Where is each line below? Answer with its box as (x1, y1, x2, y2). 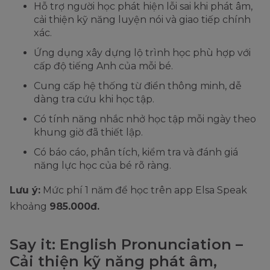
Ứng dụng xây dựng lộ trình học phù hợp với (34, 46, 251, 58)
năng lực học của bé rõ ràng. (34, 159, 171, 171)
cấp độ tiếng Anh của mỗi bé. (34, 60, 173, 72)
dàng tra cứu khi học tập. (34, 93, 154, 105)
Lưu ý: (10, 184, 40, 196)
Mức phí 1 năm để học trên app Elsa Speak (40, 184, 247, 196)
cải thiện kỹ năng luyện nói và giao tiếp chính (34, 13, 251, 25)
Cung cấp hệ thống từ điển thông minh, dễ (34, 80, 242, 92)
